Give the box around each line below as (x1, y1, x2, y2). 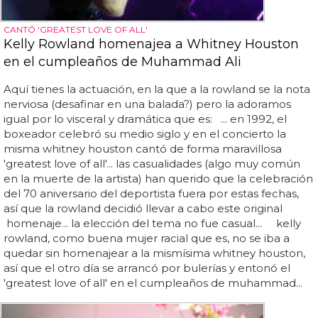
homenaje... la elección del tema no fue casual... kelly (4, 216, 301, 231)
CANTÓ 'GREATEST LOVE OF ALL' (4, 24, 148, 35)
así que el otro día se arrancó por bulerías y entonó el (4, 261, 290, 275)
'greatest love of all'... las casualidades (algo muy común (4, 157, 300, 171)
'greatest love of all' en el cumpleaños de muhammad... (4, 276, 302, 290)
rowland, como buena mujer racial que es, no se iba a (4, 231, 290, 246)
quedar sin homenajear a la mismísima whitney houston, (4, 246, 305, 261)
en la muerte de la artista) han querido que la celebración (4, 172, 313, 186)
